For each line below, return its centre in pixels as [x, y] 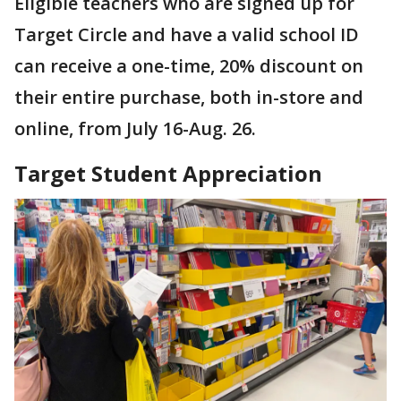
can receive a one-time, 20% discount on [189, 66]
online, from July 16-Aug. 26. [137, 129]
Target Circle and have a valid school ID [187, 35]
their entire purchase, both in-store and [189, 98]
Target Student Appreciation [171, 174]
